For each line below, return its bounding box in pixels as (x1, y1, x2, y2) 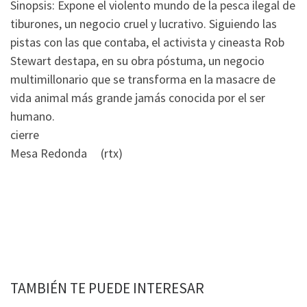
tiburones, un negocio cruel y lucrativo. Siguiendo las (10, 15, 277, 32)
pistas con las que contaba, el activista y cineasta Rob (10, 34, 284, 50)
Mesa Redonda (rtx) (10, 145, 123, 161)
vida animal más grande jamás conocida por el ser (10, 89, 265, 106)
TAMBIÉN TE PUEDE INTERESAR (10, 278, 204, 297)
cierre (10, 126, 39, 143)
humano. (10, 108, 55, 124)
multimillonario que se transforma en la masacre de (10, 71, 275, 87)
